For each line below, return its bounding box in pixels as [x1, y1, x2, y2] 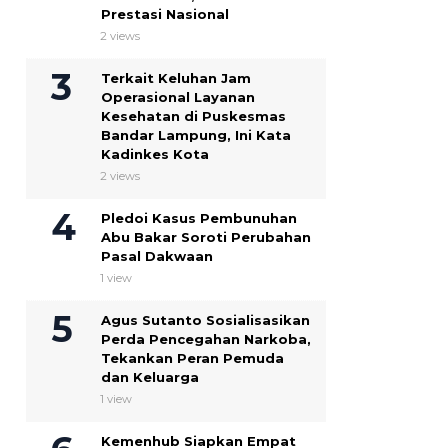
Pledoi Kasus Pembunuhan [101, 210, 297, 227]
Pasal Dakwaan [101, 248, 213, 265]
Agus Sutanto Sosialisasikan [101, 312, 310, 329]
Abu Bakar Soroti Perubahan [101, 229, 311, 246]
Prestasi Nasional [101, 6, 229, 23]
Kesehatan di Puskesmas [101, 108, 286, 125]
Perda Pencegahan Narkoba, [101, 331, 311, 348]
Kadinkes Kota [101, 146, 209, 163]
